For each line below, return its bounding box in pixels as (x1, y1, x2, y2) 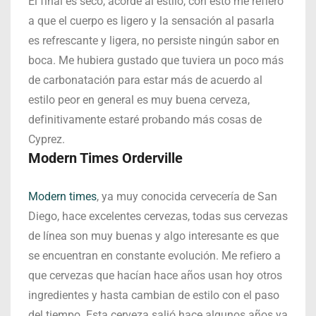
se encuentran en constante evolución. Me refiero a (28, 248, 281, 262)
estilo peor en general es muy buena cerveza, (28, 92, 250, 107)
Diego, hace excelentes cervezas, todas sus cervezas (28, 209, 288, 223)
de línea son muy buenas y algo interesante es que (28, 229, 279, 243)
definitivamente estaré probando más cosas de (28, 112, 262, 126)
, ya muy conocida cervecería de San (97, 189, 277, 203)
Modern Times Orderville (28, 149, 183, 166)
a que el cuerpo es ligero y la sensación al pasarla (28, 13, 274, 28)
